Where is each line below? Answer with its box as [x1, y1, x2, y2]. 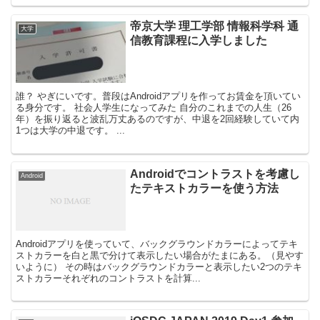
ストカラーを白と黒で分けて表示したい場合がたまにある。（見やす [16, 249, 304, 261]
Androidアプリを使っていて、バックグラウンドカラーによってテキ [16, 238, 299, 249]
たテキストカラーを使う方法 [130, 181, 279, 194]
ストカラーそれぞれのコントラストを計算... [16, 272, 201, 284]
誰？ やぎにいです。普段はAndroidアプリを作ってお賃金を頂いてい [16, 91, 301, 102]
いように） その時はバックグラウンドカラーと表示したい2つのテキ [16, 261, 303, 272]
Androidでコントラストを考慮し [130, 167, 301, 180]
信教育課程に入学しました [130, 34, 268, 47]
